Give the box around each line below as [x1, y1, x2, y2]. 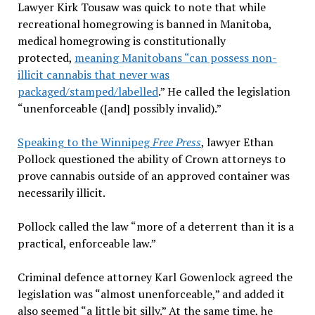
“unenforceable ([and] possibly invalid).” [17, 101, 221, 117]
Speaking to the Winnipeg [17, 134, 153, 150]
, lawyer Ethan [200, 134, 274, 150]
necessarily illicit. [17, 185, 105, 201]
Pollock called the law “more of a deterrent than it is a [17, 219, 294, 235]
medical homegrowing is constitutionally [17, 33, 226, 49]
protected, [17, 50, 75, 66]
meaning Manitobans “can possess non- [74, 50, 277, 66]
